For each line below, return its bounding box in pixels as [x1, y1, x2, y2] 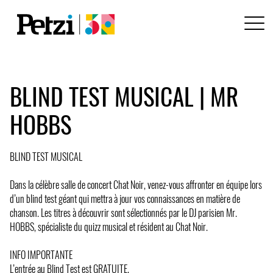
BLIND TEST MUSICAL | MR [10, 78, 238, 113]
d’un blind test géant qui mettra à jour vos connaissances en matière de [10, 191, 240, 206]
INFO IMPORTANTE [10, 247, 73, 262]
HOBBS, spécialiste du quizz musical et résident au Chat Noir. [10, 219, 208, 234]
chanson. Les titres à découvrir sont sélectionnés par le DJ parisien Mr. [10, 205, 237, 220]
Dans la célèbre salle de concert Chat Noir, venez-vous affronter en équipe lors [10, 177, 262, 192]
